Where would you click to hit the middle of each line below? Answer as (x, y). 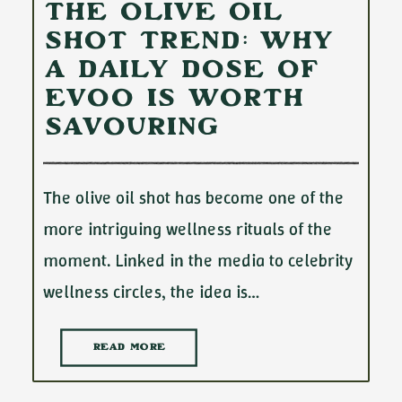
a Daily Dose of (181, 72)
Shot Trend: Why (188, 44)
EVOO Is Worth (174, 101)
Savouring (131, 130)
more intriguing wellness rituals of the (188, 229)
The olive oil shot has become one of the (193, 197)
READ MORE (129, 348)
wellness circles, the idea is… (151, 292)
